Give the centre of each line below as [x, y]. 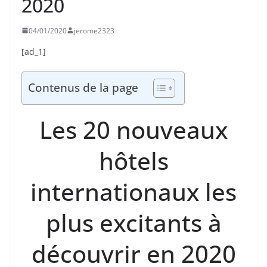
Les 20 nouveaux [133, 129]
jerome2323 [94, 30]
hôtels [133, 160]
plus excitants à [133, 222]
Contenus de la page [83, 88]
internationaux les [133, 191]
